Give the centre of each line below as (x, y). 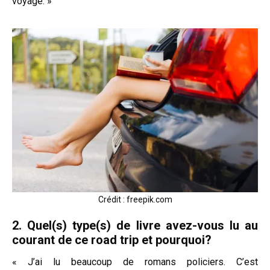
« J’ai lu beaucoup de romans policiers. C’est (135, 262)
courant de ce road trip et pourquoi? (112, 240)
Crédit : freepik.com (135, 199)
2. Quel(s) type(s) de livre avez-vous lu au (135, 225)
